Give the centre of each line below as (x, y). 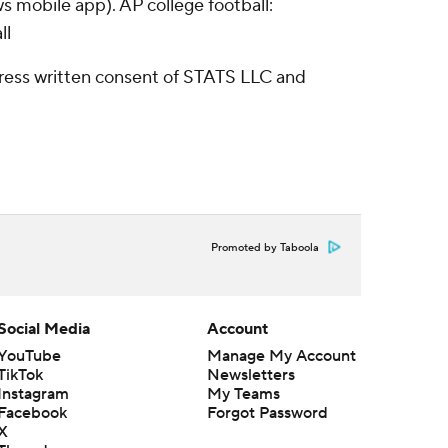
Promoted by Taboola (265, 248)
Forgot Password (267, 413)
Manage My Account (281, 356)
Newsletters (250, 375)
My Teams (243, 394)
